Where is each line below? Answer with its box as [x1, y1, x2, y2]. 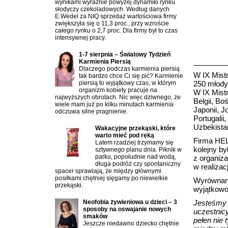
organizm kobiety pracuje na [79, 87, 157, 94]
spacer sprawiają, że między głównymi [55, 167, 161, 175]
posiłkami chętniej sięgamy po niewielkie [55, 175, 168, 182]
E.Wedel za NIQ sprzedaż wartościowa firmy [55, 13, 177, 20]
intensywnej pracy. [55, 34, 106, 41]
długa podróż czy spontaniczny [95, 160, 181, 167]
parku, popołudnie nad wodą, [95, 153, 176, 160]
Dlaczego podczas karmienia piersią [79, 65, 180, 72]
